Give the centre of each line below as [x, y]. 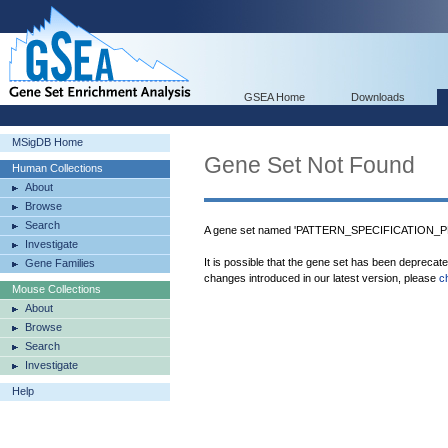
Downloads [378, 97]
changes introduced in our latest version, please [321, 278]
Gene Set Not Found [309, 165]
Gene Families [60, 263]
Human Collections [57, 168]
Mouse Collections [56, 289]
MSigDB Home [47, 142]
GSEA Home [274, 97]
